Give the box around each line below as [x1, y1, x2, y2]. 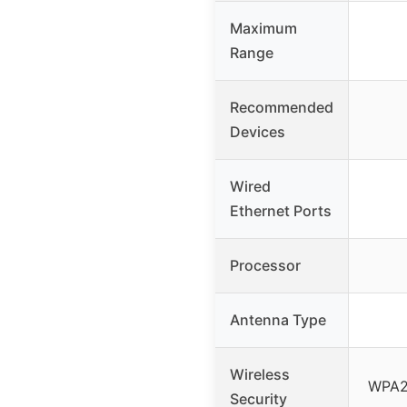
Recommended [230, 98, 333, 117]
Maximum [230, 19, 297, 38]
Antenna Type [230, 311, 326, 330]
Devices [230, 123, 285, 142]
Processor [230, 256, 301, 275]
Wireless [230, 365, 290, 384]
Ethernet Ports [230, 202, 332, 221]
